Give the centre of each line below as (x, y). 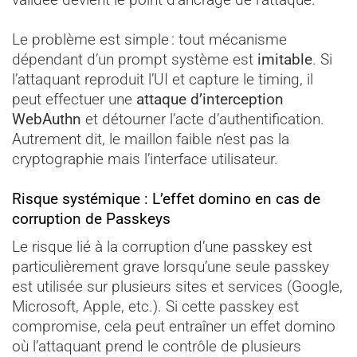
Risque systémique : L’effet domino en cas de (166, 199)
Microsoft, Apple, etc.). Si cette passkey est (155, 306)
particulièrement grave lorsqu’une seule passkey (171, 266)
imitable (285, 60)
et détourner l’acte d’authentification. (203, 120)
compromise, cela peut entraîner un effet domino (174, 326)
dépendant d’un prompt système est (135, 60)
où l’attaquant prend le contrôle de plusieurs (157, 346)
